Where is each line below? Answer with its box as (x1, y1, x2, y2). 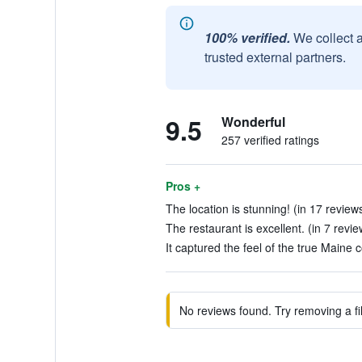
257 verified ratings (221, 132, 319, 148)
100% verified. (204, 28, 290, 47)
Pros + (165, 178, 200, 194)
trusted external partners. (204, 48, 346, 66)
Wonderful (221, 112, 285, 131)
